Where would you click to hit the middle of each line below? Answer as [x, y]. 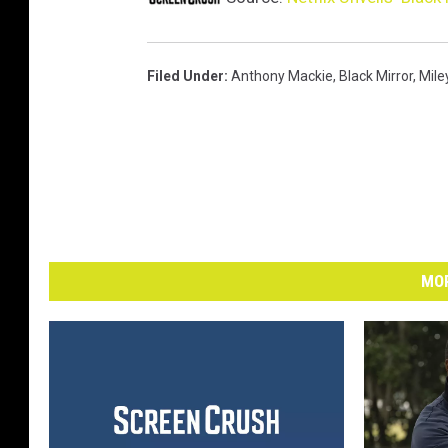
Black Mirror [376, 76]
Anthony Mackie [282, 76]
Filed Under [185, 76]
